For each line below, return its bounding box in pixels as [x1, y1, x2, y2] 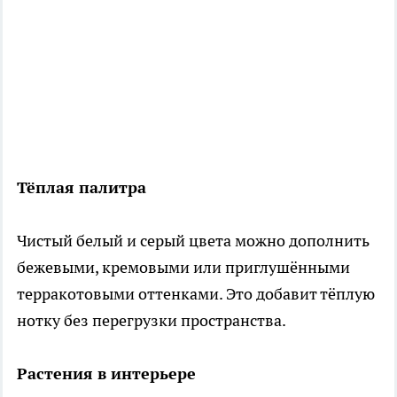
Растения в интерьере [17, 362, 196, 384]
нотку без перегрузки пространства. [17, 309, 286, 331]
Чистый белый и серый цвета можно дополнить [17, 230, 370, 251]
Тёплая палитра [17, 176, 146, 198]
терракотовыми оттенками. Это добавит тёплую [17, 283, 375, 304]
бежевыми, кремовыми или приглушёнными [17, 256, 350, 277]
